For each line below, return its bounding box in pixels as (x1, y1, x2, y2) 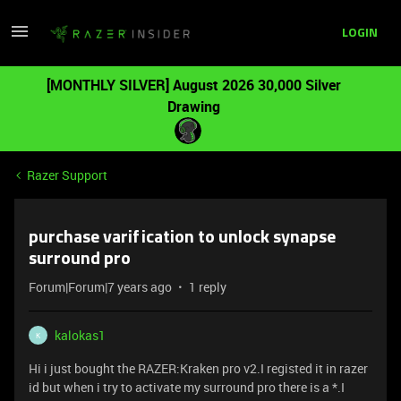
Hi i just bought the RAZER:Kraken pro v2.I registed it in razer (29, 360, 368, 377)
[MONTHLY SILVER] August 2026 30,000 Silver (46, 75, 341, 95)
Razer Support (27, 166, 107, 183)
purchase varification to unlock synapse (29, 229, 336, 247)
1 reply (189, 278, 226, 295)
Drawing (166, 97, 220, 116)
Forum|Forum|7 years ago (29, 278, 172, 295)
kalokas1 (55, 327, 106, 344)
